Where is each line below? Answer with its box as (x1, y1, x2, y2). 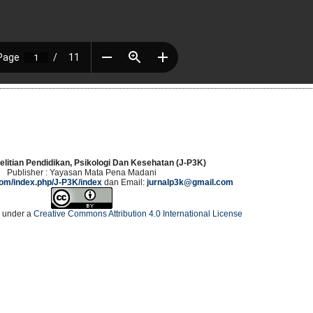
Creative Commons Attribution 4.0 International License (33, 209, 242, 219)
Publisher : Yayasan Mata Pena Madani (6, 168, 156, 178)
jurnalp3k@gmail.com (146, 177, 233, 188)
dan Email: (101, 177, 147, 188)
